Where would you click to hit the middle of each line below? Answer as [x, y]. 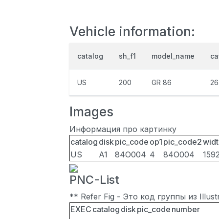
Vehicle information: [132, 31]
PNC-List [94, 180]
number [186, 209]
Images [91, 111]
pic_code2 [183, 142]
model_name [173, 56]
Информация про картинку [123, 129]
